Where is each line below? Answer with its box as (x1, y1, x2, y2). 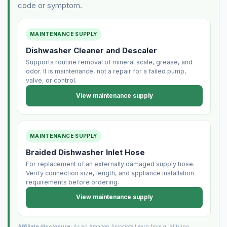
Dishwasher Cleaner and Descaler (25, 45, 157, 55)
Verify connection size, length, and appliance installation (25, 169, 194, 177)
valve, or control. (25, 77, 77, 85)
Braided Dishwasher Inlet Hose (25, 147, 145, 157)
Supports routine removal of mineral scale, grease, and (25, 58, 193, 66)
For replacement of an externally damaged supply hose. (25, 160, 195, 168)
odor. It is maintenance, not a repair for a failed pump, (25, 67, 186, 75)
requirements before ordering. (25, 178, 119, 186)
